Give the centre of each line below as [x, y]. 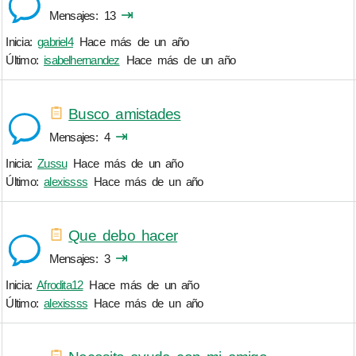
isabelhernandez [82, 60]
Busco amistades [125, 114]
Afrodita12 [60, 285]
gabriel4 [55, 42]
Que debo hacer [123, 235]
